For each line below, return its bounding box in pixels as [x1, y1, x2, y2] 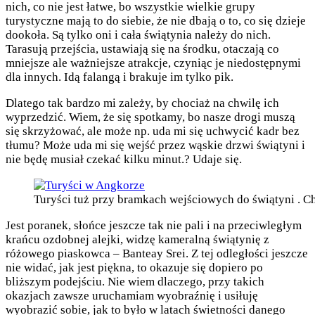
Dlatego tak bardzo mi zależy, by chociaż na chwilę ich [6, 96, 279, 110]
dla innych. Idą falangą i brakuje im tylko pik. [6, 70, 233, 84]
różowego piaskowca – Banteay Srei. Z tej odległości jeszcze [6, 247, 308, 261]
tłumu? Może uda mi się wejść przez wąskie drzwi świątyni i [6, 139, 305, 153]
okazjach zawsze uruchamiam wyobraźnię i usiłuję [6, 289, 258, 303]
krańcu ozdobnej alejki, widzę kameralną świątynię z [6, 233, 269, 247]
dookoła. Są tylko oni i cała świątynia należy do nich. [6, 28, 271, 42]
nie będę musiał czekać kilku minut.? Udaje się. [6, 153, 242, 167]
